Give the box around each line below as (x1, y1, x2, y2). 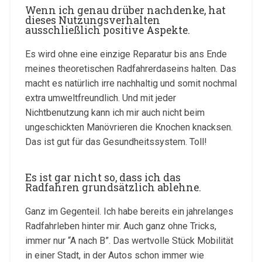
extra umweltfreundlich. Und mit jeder (25, 92, 176, 104)
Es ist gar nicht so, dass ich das (25, 170, 181, 184)
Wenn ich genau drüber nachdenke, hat (25, 3, 226, 17)
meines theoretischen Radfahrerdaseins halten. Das (25, 63, 236, 74)
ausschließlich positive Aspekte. (25, 23, 190, 37)
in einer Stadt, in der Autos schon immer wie (25, 249, 204, 261)
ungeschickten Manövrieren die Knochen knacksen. (25, 121, 233, 133)
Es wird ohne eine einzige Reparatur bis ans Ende (25, 48, 227, 60)
